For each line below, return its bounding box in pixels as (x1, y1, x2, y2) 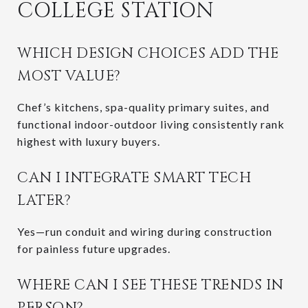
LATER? (17, 190, 71, 210)
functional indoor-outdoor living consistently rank (17, 117, 285, 131)
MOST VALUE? (17, 66, 121, 86)
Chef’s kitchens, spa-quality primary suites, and (17, 100, 269, 113)
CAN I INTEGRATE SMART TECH (17, 168, 251, 188)
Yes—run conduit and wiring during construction (17, 224, 272, 238)
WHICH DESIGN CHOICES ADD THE (17, 43, 278, 63)
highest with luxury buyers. (17, 134, 160, 148)
